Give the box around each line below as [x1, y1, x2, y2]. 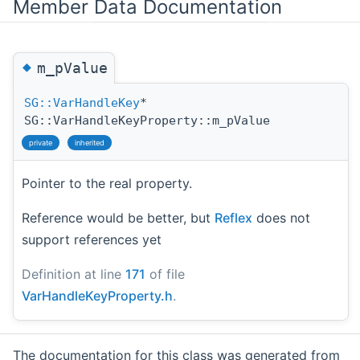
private [29, 137, 52, 147]
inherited [75, 137, 104, 147]
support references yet [22, 231, 162, 247]
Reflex [215, 209, 252, 226]
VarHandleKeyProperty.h [22, 287, 173, 304]
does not [252, 209, 310, 226]
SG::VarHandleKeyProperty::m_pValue [24, 112, 270, 128]
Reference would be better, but [22, 209, 215, 226]
